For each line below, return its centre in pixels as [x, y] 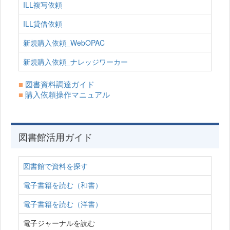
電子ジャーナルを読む [59, 223]
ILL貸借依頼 [43, 24]
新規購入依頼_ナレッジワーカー [75, 62]
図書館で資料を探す [55, 166]
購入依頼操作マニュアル [68, 94]
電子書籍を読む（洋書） [63, 204]
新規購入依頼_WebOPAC [64, 43]
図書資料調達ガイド [60, 84]
